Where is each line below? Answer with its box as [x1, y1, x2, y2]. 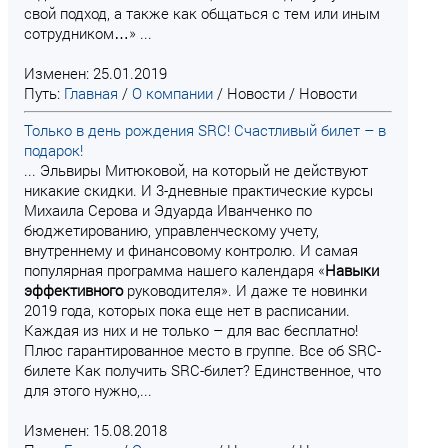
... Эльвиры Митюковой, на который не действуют [24, 160, 368, 180]
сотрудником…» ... [24, 23, 152, 43]
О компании [132, 83, 213, 103]
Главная [64, 83, 118, 103]
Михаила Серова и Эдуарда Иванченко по [24, 200, 312, 220]
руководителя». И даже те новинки [123, 280, 367, 300]
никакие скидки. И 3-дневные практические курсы [24, 180, 373, 200]
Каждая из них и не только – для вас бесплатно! [24, 320, 358, 340]
